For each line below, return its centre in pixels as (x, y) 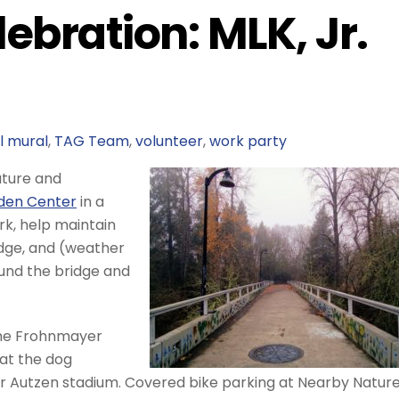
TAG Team (91, 141)
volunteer (169, 141)
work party (248, 141)
